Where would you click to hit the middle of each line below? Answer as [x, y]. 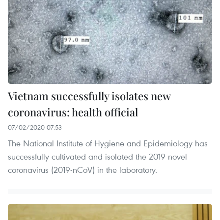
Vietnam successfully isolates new [89, 96]
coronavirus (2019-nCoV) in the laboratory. [82, 169]
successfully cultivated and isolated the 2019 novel [97, 156]
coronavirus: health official [73, 112]
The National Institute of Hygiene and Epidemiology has [108, 143]
